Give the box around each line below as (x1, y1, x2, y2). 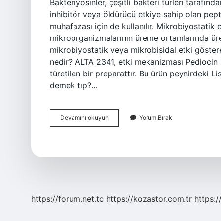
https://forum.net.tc (31, 194, 104, 204)
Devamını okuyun (60, 114, 109, 121)
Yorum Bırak (139, 114, 172, 121)
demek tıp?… (50, 80, 98, 90)
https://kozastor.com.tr (106, 194, 192, 204)
